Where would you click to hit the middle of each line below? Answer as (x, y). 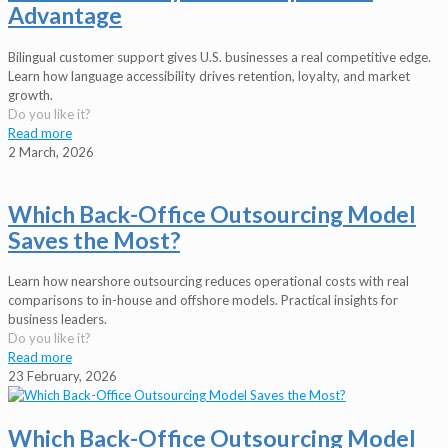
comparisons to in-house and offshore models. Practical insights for (203, 300)
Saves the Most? (94, 239)
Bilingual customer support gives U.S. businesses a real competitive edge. (219, 56)
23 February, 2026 (62, 376)
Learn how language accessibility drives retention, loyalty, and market (209, 75)
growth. (30, 94)
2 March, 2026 (51, 151)
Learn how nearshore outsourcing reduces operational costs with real (208, 281)
